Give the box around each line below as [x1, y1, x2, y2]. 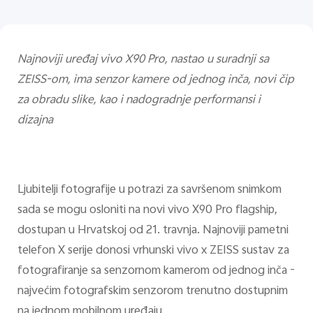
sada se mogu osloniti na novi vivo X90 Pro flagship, [17, 201, 277, 221]
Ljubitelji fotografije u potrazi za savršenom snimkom [17, 180, 282, 201]
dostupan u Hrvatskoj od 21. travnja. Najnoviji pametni [17, 221, 289, 241]
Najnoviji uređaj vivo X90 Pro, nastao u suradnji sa [17, 50, 269, 70]
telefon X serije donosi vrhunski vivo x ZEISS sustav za [17, 241, 289, 261]
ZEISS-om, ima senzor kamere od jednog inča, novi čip [17, 70, 294, 90]
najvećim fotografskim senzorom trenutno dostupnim [17, 282, 288, 302]
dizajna [17, 110, 53, 131]
